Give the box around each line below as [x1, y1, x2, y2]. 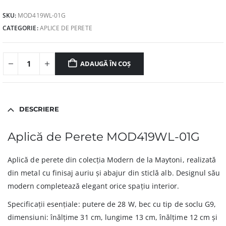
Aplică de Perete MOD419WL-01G [8, 130, 200, 144]
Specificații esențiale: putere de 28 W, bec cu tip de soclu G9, [8, 199, 216, 209]
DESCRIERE [19, 105, 59, 114]
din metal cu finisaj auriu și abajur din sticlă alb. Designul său [8, 168, 220, 178]
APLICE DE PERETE [39, 23, 92, 32]
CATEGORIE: [3, 23, 40, 32]
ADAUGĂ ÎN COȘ [80, 59, 131, 69]
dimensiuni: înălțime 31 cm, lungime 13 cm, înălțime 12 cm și [8, 212, 218, 222]
